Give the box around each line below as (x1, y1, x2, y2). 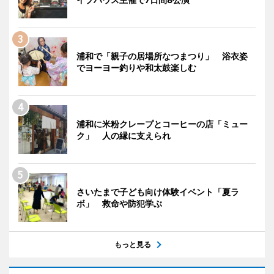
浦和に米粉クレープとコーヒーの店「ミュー (76, 119, 248, 130)
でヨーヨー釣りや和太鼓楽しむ (76, 62, 196, 73)
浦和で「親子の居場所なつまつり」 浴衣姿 (76, 51, 248, 62)
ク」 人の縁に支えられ (76, 130, 171, 141)
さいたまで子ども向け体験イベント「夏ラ (76, 187, 239, 198)
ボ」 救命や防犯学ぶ (76, 198, 162, 209)
